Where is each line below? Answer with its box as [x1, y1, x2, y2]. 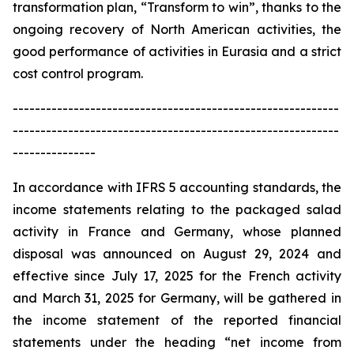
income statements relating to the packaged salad [13, 201, 341, 217]
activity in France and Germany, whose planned [13, 224, 341, 239]
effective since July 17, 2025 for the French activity [13, 268, 341, 284]
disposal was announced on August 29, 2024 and [13, 246, 341, 262]
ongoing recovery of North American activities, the [13, 21, 341, 37]
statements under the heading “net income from [13, 334, 341, 350]
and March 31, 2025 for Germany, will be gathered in [13, 290, 341, 306]
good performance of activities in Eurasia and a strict [13, 43, 341, 59]
